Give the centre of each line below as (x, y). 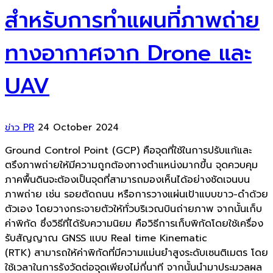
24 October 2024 (78, 127)
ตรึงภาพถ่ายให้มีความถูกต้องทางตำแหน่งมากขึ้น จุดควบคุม (131, 165)
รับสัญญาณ (31, 238)
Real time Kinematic (157, 238)
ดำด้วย (253, 194)
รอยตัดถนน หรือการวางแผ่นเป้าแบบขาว (149, 194)
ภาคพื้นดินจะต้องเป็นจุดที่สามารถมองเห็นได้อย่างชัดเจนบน (127, 179)
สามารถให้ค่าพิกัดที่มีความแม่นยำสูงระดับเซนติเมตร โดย (151, 253)
